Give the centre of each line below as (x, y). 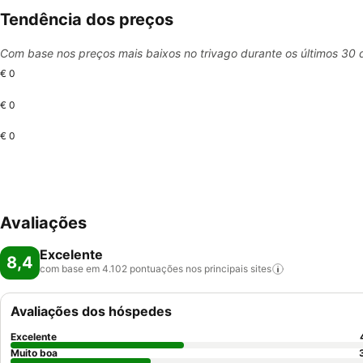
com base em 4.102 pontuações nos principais (144, 269)
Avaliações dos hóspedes (91, 311)
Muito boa (34, 353)
